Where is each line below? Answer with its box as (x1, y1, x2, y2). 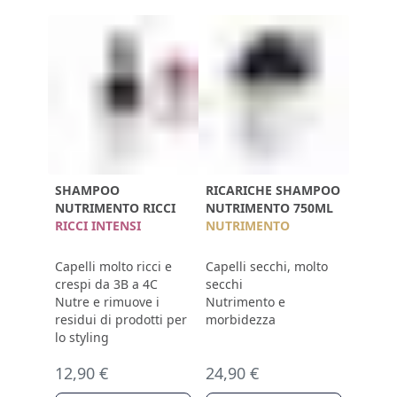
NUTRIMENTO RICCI (55, 199, 175, 216)
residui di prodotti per (55, 311, 187, 328)
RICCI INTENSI (55, 217, 141, 234)
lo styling (55, 329, 109, 346)
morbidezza (206, 311, 276, 328)
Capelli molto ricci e (55, 258, 172, 275)
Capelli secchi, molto (206, 258, 328, 275)
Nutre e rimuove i (55, 293, 160, 310)
